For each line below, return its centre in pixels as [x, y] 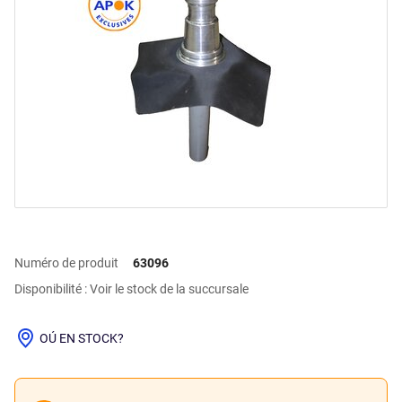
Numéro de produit [66, 263]
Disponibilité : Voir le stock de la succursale [131, 289]
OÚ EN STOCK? [82, 338]
